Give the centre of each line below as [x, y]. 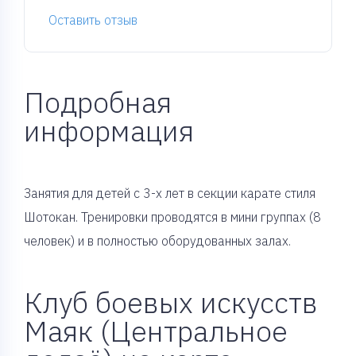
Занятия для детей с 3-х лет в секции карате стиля [170, 193]
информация [109, 131]
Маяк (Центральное [156, 331]
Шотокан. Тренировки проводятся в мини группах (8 [172, 217]
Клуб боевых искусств [171, 302]
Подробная [98, 102]
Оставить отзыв [93, 20]
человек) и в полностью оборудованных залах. [157, 241]
